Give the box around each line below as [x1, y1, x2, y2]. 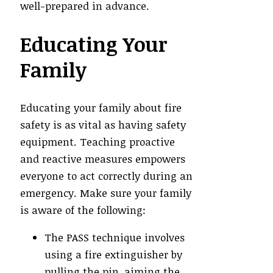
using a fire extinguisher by [44, 247, 182, 262]
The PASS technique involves [44, 230, 185, 245]
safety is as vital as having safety [20, 118, 186, 132]
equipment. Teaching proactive [20, 135, 175, 149]
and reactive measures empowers [20, 152, 185, 166]
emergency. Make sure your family [20, 186, 191, 200]
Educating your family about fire [20, 101, 182, 115]
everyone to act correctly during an [20, 169, 193, 183]
